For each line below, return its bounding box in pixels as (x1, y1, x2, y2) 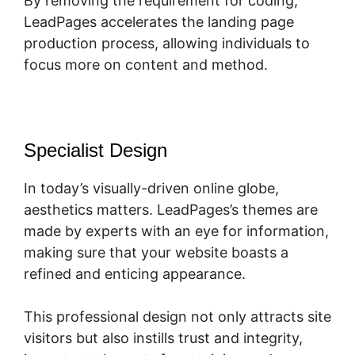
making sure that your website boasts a (24, 243, 288, 261)
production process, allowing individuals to (24, 34, 310, 52)
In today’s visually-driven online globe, (24, 179, 279, 197)
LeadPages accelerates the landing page (24, 13, 294, 30)
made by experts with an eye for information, (24, 222, 329, 239)
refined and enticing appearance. (24, 265, 246, 282)
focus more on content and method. (24, 55, 268, 73)
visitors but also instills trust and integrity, (24, 329, 303, 346)
